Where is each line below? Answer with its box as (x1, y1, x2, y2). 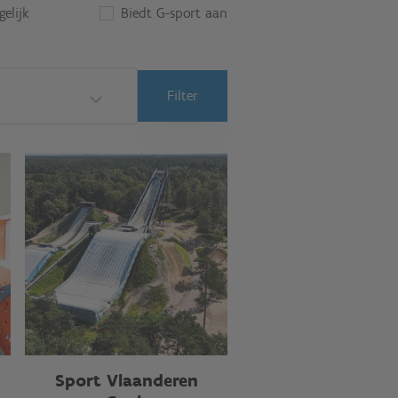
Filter (167, 87, 198, 104)
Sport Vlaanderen (54, 370, 198, 391)
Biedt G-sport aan (121, 4, 227, 21)
